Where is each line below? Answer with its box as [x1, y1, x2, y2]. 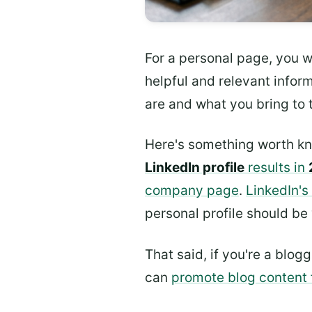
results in [244, 159, 309, 176]
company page [145, 182, 239, 199]
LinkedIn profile [145, 159, 244, 176]
